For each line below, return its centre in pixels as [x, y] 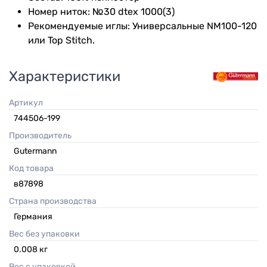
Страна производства [55, 201]
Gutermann [35, 151]
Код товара [34, 169]
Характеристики [65, 77]
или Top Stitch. [61, 40]
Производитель [43, 136]
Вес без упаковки [47, 234]
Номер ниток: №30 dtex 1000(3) [101, 11]
